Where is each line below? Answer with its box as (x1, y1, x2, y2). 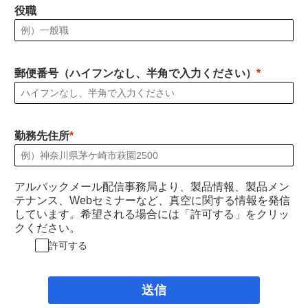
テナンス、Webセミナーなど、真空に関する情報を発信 (14, 194, 290, 206)
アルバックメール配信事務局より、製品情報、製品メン (14, 180, 289, 192)
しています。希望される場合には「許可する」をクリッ (14, 208, 289, 220)
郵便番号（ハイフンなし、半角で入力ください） (14, 67, 256, 79)
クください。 (14, 221, 80, 234)
